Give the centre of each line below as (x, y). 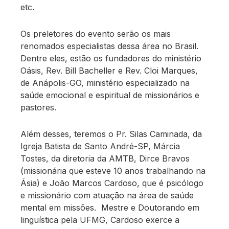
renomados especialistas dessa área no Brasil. (110, 46)
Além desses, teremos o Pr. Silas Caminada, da (111, 134)
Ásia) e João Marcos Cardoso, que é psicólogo (112, 183)
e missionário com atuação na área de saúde (107, 196)
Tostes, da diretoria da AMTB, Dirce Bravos (105, 159)
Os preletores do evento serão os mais (96, 34)
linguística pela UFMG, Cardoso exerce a (100, 220)
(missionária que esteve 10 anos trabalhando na (113, 171)
